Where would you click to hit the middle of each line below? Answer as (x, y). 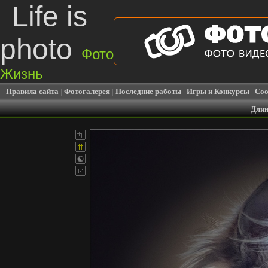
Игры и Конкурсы (218, 91)
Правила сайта (32, 91)
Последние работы (148, 91)
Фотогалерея (87, 91)
